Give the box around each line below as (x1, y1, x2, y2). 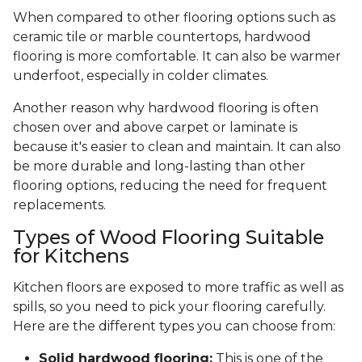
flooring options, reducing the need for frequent (13, 178, 327, 194)
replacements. (13, 197, 109, 213)
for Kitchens (13, 244, 129, 268)
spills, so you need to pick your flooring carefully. (13, 299, 326, 315)
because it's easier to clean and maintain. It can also (13, 139, 341, 155)
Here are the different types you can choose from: (13, 318, 335, 335)
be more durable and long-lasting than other (13, 158, 305, 175)
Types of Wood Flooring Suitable (13, 225, 324, 250)
